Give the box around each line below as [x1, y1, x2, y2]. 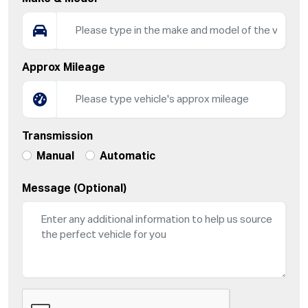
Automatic [100, 151, 155, 163]
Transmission [22, 131, 93, 143]
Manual [36, 151, 74, 163]
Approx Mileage [22, 63, 105, 74]
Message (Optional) [22, 184, 126, 195]
